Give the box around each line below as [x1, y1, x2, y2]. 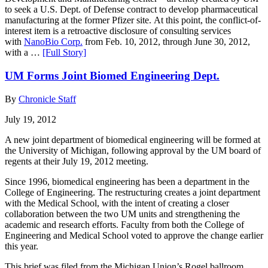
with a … [5, 47, 42, 58]
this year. [5, 240, 38, 251]
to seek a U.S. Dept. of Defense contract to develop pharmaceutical [5, 4, 258, 15]
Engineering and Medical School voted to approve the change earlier [5, 230, 263, 240]
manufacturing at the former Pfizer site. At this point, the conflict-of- [5, 15, 261, 26]
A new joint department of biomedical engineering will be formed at [5, 134, 260, 145]
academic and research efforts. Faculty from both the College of [5, 219, 244, 230]
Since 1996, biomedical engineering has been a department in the [5, 176, 249, 187]
